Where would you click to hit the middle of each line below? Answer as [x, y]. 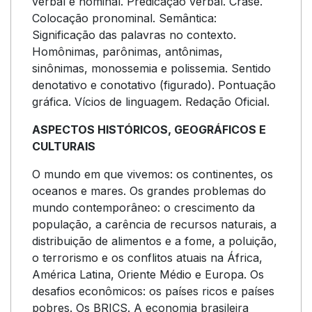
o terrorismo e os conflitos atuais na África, [147, 258]
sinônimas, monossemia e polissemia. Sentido [151, 68]
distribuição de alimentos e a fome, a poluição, [155, 241]
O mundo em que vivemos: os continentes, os [153, 174]
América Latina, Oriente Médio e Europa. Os [148, 274]
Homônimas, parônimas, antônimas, [127, 52]
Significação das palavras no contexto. [134, 35]
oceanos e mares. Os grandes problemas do [149, 191]
